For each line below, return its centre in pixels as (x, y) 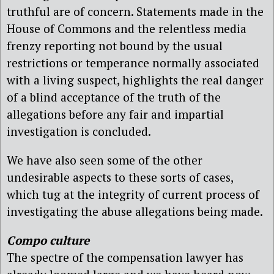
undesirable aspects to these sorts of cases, (120, 177)
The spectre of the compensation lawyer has (125, 257)
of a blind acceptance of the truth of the (114, 97)
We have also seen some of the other (105, 160)
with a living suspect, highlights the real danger (135, 80)
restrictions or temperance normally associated (133, 62)
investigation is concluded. (79, 131)
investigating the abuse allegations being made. (135, 211)
